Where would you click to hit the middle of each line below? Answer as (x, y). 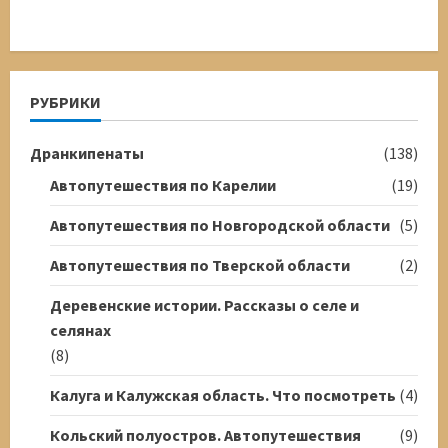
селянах (80, 329)
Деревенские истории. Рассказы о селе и (204, 304)
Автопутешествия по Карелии (163, 184)
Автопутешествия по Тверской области (200, 264)
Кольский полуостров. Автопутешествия (205, 434)
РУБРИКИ (65, 101)
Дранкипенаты (87, 152)
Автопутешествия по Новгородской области (220, 224)
